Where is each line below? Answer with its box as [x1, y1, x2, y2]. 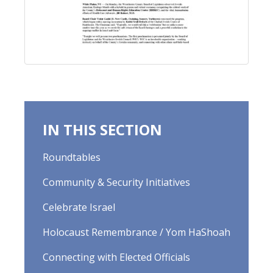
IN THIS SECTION [43, 119, 162, 140]
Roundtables [43, 151, 101, 164]
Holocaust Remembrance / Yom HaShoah [43, 225, 230, 239]
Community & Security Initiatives [43, 175, 190, 189]
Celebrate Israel [43, 200, 115, 214]
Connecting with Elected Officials [43, 250, 190, 264]
